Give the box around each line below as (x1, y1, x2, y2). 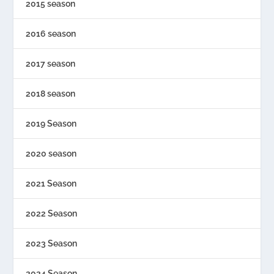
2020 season (26, 149, 77, 159)
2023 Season (26, 239, 78, 249)
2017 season (26, 59, 76, 69)
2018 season (26, 89, 76, 99)
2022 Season (26, 209, 78, 219)
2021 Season (26, 179, 77, 189)
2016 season (26, 29, 76, 39)
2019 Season (26, 119, 77, 129)
